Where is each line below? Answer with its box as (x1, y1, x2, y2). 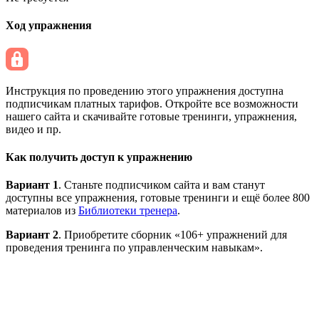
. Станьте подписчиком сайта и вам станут (58, 179, 265, 192)
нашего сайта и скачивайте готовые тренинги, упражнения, (6, 110, 297, 122)
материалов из (6, 204, 78, 217)
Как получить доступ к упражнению (6, 150, 192, 163)
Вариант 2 (6, 229, 58, 241)
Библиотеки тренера (78, 204, 177, 217)
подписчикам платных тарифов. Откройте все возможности (6, 97, 298, 110)
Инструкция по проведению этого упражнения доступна (6, 84, 283, 97)
